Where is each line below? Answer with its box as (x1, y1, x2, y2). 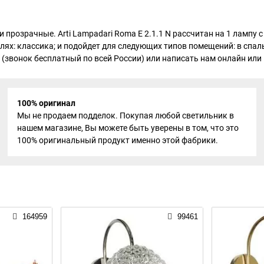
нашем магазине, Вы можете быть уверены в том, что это (16, 123, 239, 133)
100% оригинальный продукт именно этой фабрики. (16, 135, 218, 145)
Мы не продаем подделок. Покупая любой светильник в (16, 110, 234, 120)
